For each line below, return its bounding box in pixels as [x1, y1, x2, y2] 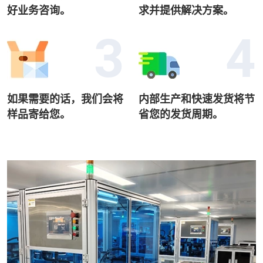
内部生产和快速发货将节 [139, 92, 255, 105]
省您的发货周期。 [139, 107, 223, 120]
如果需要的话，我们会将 [7, 92, 123, 105]
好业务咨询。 [7, 4, 70, 16]
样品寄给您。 [7, 107, 70, 120]
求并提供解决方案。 [139, 4, 234, 16]
